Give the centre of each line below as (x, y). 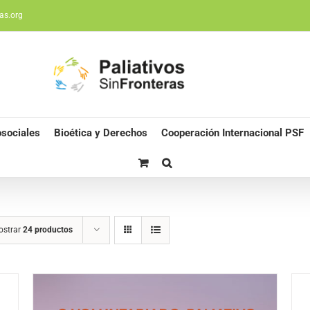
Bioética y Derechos (101, 133)
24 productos (48, 229)
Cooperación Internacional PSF (232, 133)
